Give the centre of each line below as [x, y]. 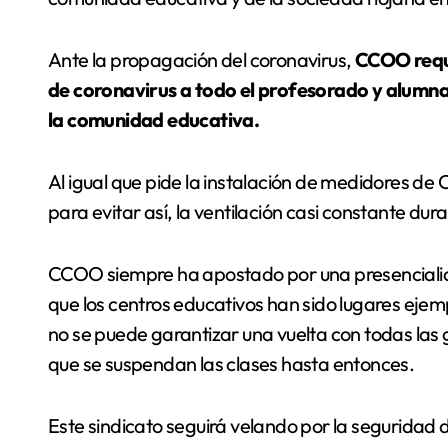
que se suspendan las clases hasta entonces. [231, 363]
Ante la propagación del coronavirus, [201, 59]
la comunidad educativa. [154, 119]
